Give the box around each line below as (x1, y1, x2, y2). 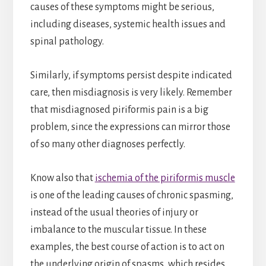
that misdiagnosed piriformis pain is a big (30, 104, 208, 116)
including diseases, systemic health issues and (30, 19, 226, 30)
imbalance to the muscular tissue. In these (30, 224, 207, 236)
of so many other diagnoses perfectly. (30, 139, 185, 150)
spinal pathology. (30, 36, 104, 47)
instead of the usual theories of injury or (30, 207, 198, 218)
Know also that (30, 173, 95, 184)
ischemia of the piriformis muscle (94, 173, 235, 184)
